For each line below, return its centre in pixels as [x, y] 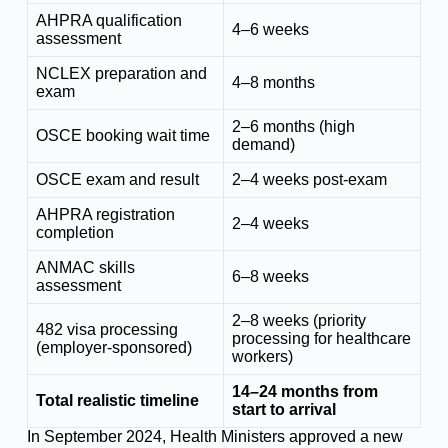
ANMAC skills [85, 267]
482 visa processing [106, 329]
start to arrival [283, 409]
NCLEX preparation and [121, 73]
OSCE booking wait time [122, 135]
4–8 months [273, 82]
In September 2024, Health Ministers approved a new [214, 436]
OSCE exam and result [117, 179]
